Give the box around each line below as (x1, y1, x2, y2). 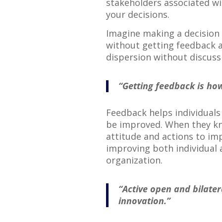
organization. (106, 154, 163, 166)
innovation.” (118, 194, 170, 207)
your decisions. (106, 8, 169, 20)
